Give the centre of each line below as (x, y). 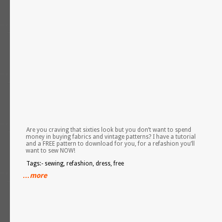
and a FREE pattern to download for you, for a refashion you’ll (111, 144)
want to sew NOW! (51, 151)
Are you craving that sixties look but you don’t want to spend (109, 130)
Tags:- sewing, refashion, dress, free (75, 164)
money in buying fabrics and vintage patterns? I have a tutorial (111, 137)
